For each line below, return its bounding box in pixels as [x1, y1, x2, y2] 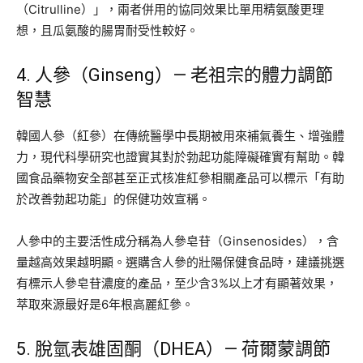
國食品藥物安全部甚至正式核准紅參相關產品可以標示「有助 [16, 169, 344, 186]
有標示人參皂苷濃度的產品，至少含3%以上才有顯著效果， [16, 275, 338, 291]
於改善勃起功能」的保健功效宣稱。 [16, 190, 211, 207]
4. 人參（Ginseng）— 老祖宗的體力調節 [16, 64, 333, 85]
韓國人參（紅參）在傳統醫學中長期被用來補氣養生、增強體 [16, 127, 344, 143]
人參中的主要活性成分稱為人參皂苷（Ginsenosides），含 [16, 233, 339, 249]
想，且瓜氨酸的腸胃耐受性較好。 [16, 22, 199, 38]
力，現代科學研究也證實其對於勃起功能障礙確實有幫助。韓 [16, 148, 344, 164]
